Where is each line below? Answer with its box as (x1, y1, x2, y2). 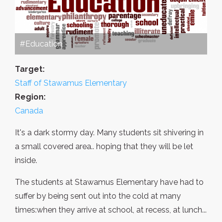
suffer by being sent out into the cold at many (15, 191, 181, 201)
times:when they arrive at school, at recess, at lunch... (15, 205, 207, 215)
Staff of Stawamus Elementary (15, 78, 127, 88)
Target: (15, 64, 45, 74)
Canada (15, 106, 43, 116)
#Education (20, 39, 62, 49)
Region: (15, 92, 46, 102)
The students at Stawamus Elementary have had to (15, 177, 204, 187)
